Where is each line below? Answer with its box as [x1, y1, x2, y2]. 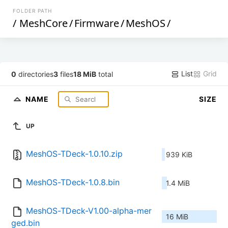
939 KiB [166, 150, 192, 159]
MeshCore [19, 16, 68, 30]
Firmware [74, 16, 120, 30]
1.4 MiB [166, 179, 190, 188]
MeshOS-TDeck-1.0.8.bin [26, 177, 120, 188]
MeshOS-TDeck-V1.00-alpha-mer [26, 206, 152, 216]
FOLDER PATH [13, 8, 52, 14]
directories [16, 69, 54, 78]
